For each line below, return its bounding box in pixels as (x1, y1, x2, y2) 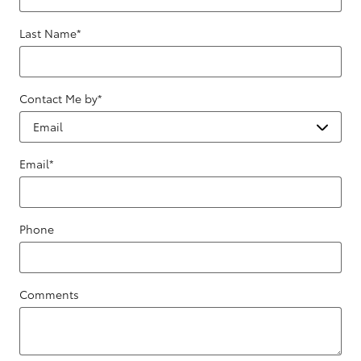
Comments (19, 286, 79, 303)
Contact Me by (19, 90, 98, 107)
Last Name (19, 25, 77, 42)
